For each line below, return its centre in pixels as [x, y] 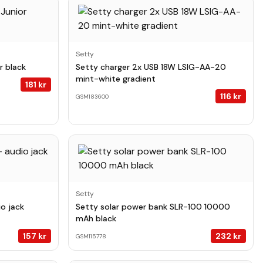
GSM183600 [92, 96]
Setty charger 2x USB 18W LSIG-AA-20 [151, 67]
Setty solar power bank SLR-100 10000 [153, 207]
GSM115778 [91, 236]
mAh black [96, 218]
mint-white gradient [116, 79]
